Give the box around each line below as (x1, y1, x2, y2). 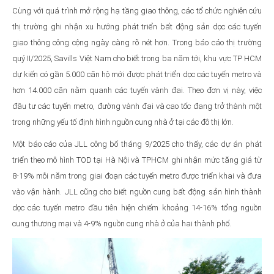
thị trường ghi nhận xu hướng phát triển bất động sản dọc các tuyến (12, 21, 262, 31)
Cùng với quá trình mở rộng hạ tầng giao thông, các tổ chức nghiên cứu (12, 6, 262, 15)
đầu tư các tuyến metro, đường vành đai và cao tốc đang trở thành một (12, 101, 262, 111)
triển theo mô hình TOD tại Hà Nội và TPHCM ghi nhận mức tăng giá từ (12, 155, 262, 165)
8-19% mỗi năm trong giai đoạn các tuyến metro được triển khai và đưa (12, 171, 262, 180)
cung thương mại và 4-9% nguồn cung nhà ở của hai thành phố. (12, 218, 231, 228)
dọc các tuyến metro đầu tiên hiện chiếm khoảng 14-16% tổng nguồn (12, 202, 262, 212)
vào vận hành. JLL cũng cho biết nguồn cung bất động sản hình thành (12, 187, 262, 196)
